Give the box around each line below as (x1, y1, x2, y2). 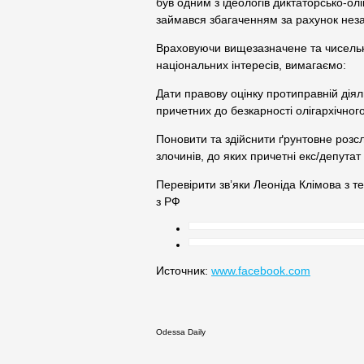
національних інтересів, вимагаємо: (156, 58, 346, 72)
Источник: (156, 264, 211, 278)
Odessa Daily (156, 327, 206, 337)
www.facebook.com (211, 264, 310, 278)
